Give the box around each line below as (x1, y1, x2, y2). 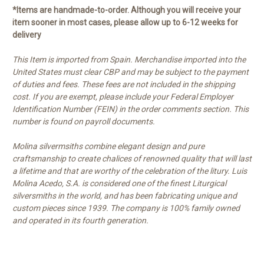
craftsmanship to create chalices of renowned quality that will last (12, 154, 252, 164)
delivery (12, 30, 41, 40)
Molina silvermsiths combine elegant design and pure (12, 141, 204, 151)
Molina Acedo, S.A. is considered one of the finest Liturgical (12, 179, 226, 189)
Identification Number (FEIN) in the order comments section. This (12, 104, 249, 114)
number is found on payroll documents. (12, 117, 155, 127)
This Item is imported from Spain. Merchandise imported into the (12, 55, 246, 65)
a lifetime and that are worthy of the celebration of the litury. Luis (12, 166, 247, 176)
